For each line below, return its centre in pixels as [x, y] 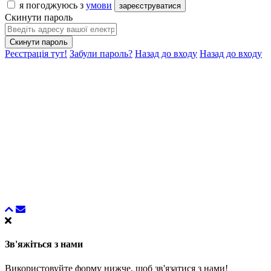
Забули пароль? [101, 54]
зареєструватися [150, 6]
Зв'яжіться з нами [44, 244]
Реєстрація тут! [36, 54]
